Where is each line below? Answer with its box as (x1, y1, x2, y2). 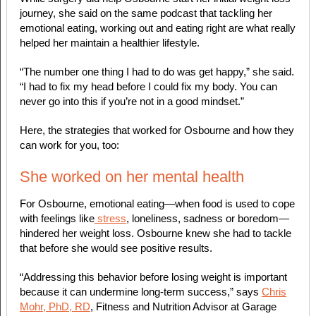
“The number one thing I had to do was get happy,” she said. (19, 66, 294, 78)
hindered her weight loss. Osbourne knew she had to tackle (19, 227, 291, 240)
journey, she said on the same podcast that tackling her (19, 7, 272, 20)
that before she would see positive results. (19, 242, 218, 255)
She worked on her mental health (19, 168, 244, 186)
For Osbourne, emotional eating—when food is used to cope (19, 197, 295, 210)
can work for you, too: (19, 139, 119, 152)
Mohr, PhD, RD (19, 300, 90, 313)
